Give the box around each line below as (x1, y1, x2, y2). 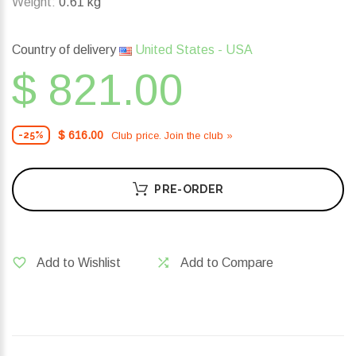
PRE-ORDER (154, 183, 224, 196)
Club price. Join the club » (111, 129, 233, 141)
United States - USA (132, 43, 253, 57)
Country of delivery (12, 43, 119, 57)
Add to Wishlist (37, 256, 121, 270)
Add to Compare (180, 256, 273, 270)
